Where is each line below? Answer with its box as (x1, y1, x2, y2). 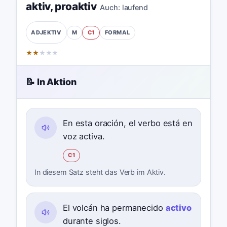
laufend (122, 3, 148, 12)
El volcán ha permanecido (62, 202, 166, 213)
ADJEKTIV (31, 28, 62, 36)
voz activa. (62, 131, 105, 141)
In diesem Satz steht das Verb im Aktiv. (34, 167, 166, 176)
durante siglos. (62, 215, 121, 226)
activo (165, 202, 192, 213)
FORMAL (105, 28, 130, 36)
